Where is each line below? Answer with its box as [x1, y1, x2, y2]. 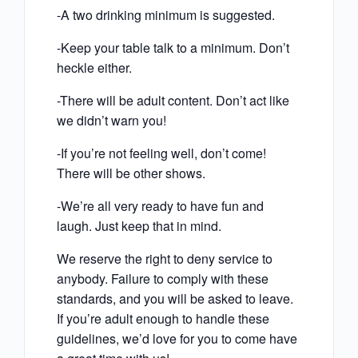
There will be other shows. [57, 164, 205, 183]
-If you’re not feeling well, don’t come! [57, 144, 266, 163]
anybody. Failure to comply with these [57, 269, 268, 288]
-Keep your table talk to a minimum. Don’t [57, 38, 289, 58]
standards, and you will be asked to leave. [57, 289, 293, 308]
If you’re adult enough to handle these [57, 309, 269, 328]
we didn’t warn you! [57, 111, 166, 130]
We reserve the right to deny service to [57, 249, 272, 268]
